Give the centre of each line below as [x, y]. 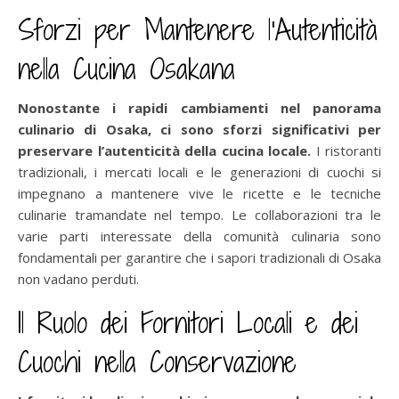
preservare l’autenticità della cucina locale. [164, 150]
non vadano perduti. [78, 278]
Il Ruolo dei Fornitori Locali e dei [188, 322]
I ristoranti [346, 150]
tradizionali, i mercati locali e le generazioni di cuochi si [199, 171]
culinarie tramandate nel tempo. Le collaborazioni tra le [199, 214]
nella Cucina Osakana [126, 68]
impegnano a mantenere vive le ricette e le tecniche [199, 193]
